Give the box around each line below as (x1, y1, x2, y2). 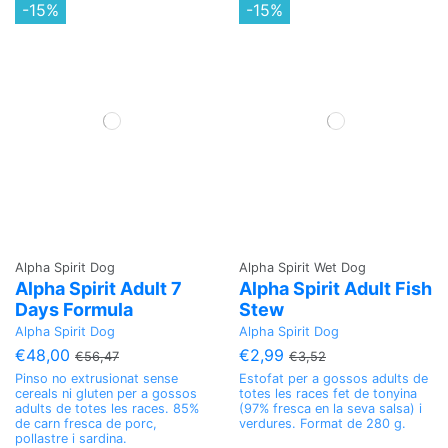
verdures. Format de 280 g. (239, 416, 406, 432)
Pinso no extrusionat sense (15, 371, 178, 387)
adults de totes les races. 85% (15, 401, 199, 417)
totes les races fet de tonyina (239, 386, 417, 402)
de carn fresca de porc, (15, 416, 157, 432)
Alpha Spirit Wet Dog (239, 260, 366, 276)
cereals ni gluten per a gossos (15, 386, 197, 402)
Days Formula (15, 299, 133, 321)
